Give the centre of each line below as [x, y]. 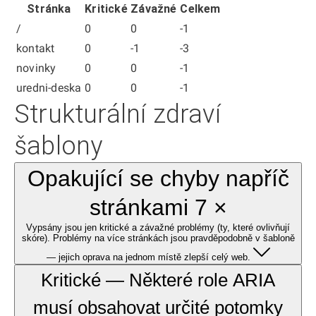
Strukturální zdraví [117, 114]
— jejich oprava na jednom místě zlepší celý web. [148, 257]
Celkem [200, 9]
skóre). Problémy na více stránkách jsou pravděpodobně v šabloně [158, 238]
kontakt [36, 48]
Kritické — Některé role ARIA [158, 280]
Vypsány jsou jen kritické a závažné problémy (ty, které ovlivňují [158, 227]
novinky [36, 68]
